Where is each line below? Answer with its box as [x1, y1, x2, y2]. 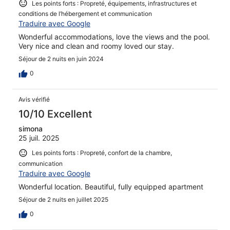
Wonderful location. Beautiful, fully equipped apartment [18, 182, 203, 191]
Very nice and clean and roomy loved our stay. [18, 42, 174, 51]
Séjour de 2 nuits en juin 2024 [18, 55, 104, 63]
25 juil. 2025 [18, 133, 60, 143]
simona [18, 124, 43, 133]
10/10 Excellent [18, 108, 92, 121]
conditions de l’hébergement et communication [18, 10, 152, 18]
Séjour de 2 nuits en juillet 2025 [18, 195, 108, 203]
